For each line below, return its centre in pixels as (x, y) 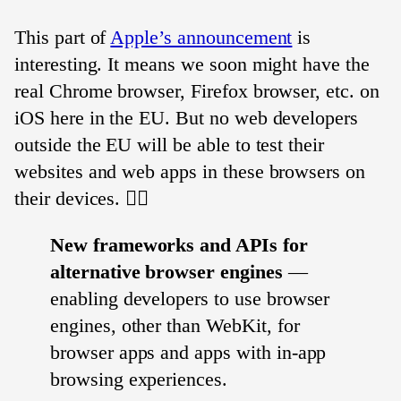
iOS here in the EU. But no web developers (187, 118)
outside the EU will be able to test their (170, 145)
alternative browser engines (166, 272)
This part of (63, 37)
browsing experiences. (139, 379)
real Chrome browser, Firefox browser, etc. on (197, 91)
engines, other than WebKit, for (175, 325)
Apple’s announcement (201, 37)
